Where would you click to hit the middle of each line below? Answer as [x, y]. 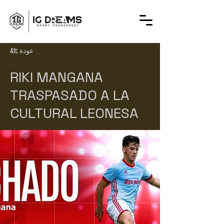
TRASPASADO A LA [70, 95]
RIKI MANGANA [56, 77]
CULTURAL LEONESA [74, 113]
